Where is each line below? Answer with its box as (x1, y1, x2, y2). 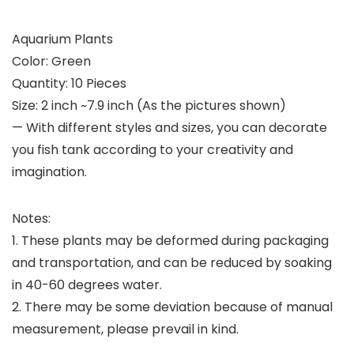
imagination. (12, 163, 87, 182)
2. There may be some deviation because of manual (12, 298, 333, 317)
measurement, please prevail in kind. (12, 320, 239, 339)
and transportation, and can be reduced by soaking (12, 254, 332, 273)
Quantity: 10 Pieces (12, 74, 126, 93)
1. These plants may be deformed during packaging (12, 232, 329, 250)
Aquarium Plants (12, 30, 113, 49)
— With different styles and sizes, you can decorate (12, 119, 327, 137)
